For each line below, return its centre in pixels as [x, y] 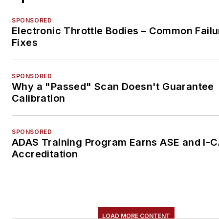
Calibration [39, 99]
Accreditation [45, 154]
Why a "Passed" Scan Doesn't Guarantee [113, 87]
